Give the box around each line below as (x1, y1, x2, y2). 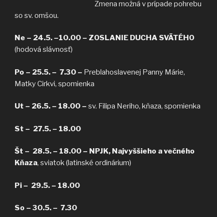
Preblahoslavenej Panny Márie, (84, 67, 185, 77)
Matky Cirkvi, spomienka (15, 79, 94, 88)
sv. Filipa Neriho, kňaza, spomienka (88, 102, 201, 111)
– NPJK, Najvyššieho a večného (83, 147, 195, 156)
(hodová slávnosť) (15, 45, 73, 54)
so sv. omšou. (15, 11, 59, 20)
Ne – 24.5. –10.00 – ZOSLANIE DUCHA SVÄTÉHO (15, 33, 194, 43)
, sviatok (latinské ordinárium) (37, 158, 131, 168)
